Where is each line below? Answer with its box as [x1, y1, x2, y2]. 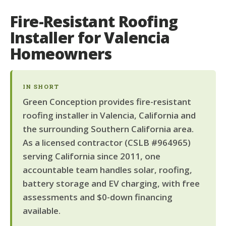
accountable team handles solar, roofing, [22, 163, 192, 176]
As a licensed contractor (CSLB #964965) [22, 136, 191, 148]
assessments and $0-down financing [22, 191, 173, 203]
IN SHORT [22, 83, 60, 91]
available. [22, 204, 61, 216]
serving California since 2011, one [22, 150, 160, 162]
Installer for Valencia [10, 27, 170, 48]
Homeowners [10, 43, 111, 64]
